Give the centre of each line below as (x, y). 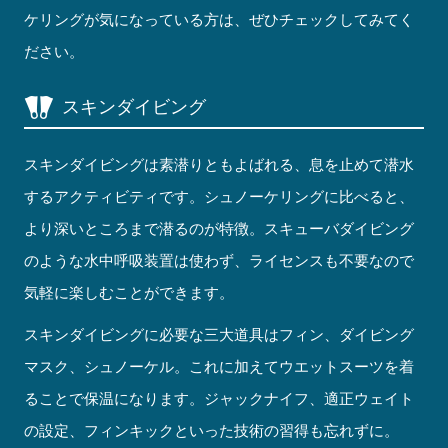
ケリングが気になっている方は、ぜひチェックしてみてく (219, 20)
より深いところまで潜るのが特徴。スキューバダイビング (219, 229)
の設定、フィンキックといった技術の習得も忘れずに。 (212, 431)
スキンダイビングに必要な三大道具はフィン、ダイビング (219, 335)
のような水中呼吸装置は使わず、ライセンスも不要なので (219, 261)
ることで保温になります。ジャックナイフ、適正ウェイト (219, 399)
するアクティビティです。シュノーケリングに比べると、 (219, 197)
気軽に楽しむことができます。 (129, 293)
